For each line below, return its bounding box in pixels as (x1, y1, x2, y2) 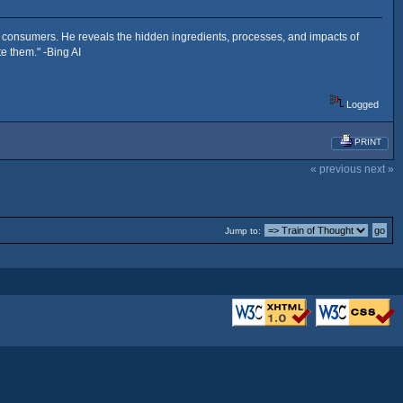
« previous (310, 163, 362, 176)
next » (364, 163, 394, 176)
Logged (344, 98, 380, 110)
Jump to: (225, 225, 261, 236)
